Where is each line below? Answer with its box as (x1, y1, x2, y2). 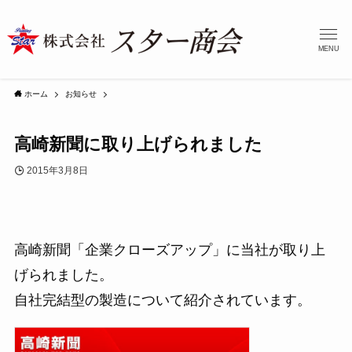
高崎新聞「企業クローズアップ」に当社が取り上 (13, 241, 325, 258)
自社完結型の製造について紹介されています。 (13, 291, 311, 308)
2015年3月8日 (26, 165, 88, 177)
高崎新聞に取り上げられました (13, 134, 262, 155)
